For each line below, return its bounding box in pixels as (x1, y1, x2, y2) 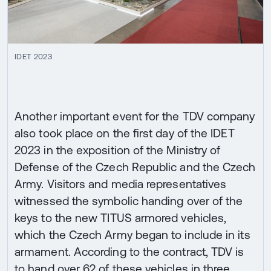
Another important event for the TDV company (15, 109, 255, 123)
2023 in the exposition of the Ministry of (15, 143, 221, 157)
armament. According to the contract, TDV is (15, 245, 244, 259)
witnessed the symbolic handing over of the (15, 194, 243, 208)
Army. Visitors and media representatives (15, 177, 227, 191)
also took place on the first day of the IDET (15, 126, 235, 140)
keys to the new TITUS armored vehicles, (15, 211, 227, 225)
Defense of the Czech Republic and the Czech (15, 160, 256, 174)
